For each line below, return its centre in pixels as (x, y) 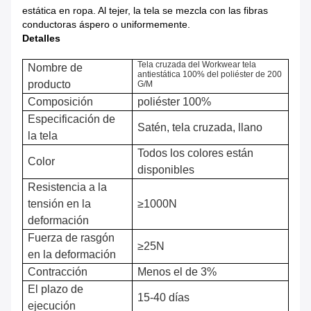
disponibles (166, 170)
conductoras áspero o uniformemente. (106, 25)
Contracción (58, 272)
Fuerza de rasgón (72, 238)
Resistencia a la (68, 187)
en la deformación (72, 255)
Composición (61, 102)
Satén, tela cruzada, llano (200, 128)
